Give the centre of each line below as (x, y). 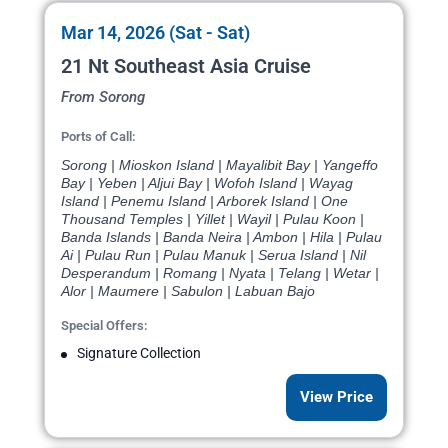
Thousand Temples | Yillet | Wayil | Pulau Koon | (212, 219)
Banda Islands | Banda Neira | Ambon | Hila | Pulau (221, 237)
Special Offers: (104, 326)
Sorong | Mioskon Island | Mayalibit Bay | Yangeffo (219, 165)
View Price (336, 397)
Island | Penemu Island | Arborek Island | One (204, 201)
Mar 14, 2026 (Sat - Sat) (155, 33)
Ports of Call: (98, 137)
